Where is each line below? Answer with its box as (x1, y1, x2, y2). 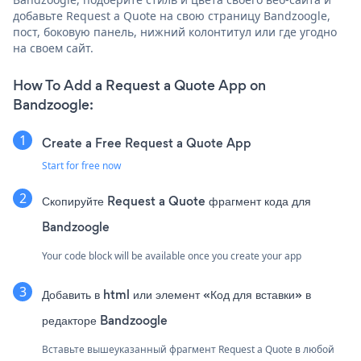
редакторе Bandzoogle (42, 311, 168, 329)
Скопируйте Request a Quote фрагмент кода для (42, 192, 311, 210)
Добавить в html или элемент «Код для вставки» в (42, 285, 311, 303)
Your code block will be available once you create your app (42, 248, 301, 263)
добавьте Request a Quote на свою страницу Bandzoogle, (13, 7, 330, 23)
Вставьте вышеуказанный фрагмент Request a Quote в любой (42, 342, 334, 356)
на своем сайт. (13, 39, 93, 56)
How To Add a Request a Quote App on (13, 75, 266, 95)
